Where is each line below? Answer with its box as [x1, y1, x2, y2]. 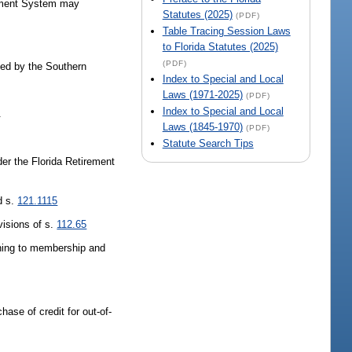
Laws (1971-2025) [162, 89, 243, 101]
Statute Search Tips [162, 137, 254, 150]
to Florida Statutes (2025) [162, 41, 278, 53]
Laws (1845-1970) [162, 121, 243, 134]
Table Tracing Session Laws [162, 25, 291, 38]
